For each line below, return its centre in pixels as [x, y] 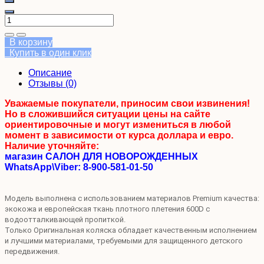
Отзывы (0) [52, 83]
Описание [50, 72]
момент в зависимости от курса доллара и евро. [119, 135]
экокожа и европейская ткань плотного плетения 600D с [107, 209]
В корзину [29, 42]
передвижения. [32, 251]
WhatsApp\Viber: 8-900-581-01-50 [79, 167]
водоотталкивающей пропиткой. [65, 219]
